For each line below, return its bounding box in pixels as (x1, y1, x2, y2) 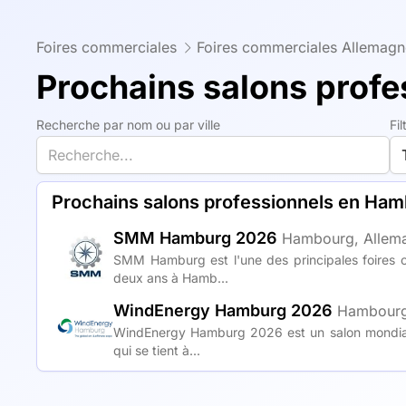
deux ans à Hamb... (113, 270, 228, 285)
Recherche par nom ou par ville (36, 117, 220, 132)
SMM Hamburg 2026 (113, 228, 277, 247)
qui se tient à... (113, 343, 200, 358)
